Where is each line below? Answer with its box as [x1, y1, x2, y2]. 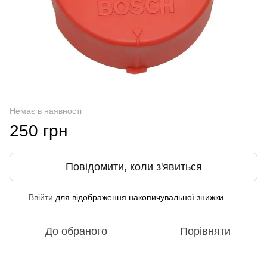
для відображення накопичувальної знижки [53, 192, 223, 202]
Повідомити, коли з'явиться [65, 160, 202, 173]
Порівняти [179, 225, 231, 237]
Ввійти [29, 192, 53, 202]
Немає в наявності [10, 105, 82, 116]
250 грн [10, 121, 67, 140]
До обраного [45, 225, 107, 237]
